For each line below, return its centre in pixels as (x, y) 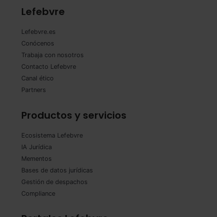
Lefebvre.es (39, 31)
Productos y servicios (74, 115)
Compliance (38, 193)
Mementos (37, 158)
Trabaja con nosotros (53, 55)
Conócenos (38, 43)
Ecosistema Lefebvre (52, 135)
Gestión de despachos (54, 182)
